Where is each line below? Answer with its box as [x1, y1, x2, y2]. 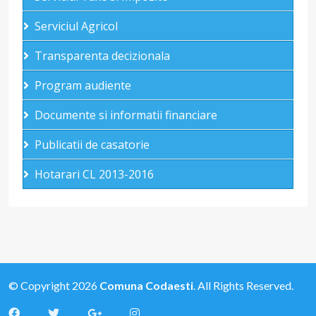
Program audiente [35, 78, 131, 93]
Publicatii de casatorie [35, 137, 150, 152]
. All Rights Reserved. [193, 279, 293, 292]
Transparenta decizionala [35, 48, 170, 63]
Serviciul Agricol [35, 18, 118, 34]
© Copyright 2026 [8, 279, 99, 292]
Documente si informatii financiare [35, 107, 217, 123]
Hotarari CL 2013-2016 [35, 166, 154, 182]
